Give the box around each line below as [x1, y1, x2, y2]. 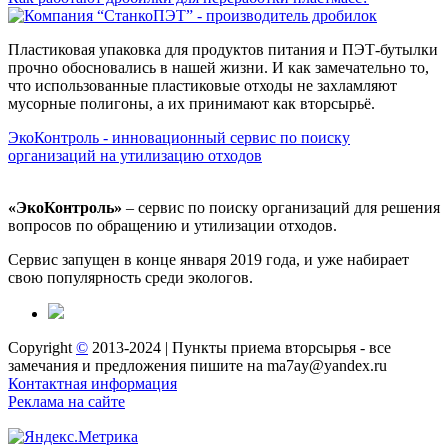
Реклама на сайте [8, 393, 125, 411]
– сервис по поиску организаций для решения [122, 199, 440, 217]
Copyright [8, 339, 76, 357]
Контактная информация [8, 375, 177, 393]
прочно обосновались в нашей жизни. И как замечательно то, [8, 59, 429, 77]
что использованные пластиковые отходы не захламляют [8, 77, 397, 95]
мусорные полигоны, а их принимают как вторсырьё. [8, 95, 375, 113]
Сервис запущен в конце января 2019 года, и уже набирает [8, 251, 409, 269]
